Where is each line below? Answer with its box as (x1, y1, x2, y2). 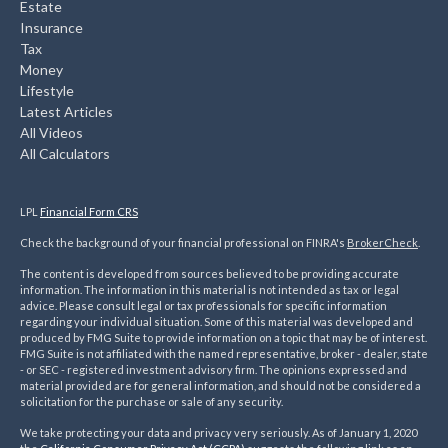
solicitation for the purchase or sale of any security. (20, 394, 283, 408)
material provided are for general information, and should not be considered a (20, 378, 421, 392)
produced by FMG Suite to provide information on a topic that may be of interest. (20, 330, 427, 344)
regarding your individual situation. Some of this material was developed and (20, 314, 413, 328)
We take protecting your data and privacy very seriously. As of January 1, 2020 (20, 425, 417, 439)
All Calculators (20, 144, 110, 162)
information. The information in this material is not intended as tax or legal (20, 282, 399, 296)
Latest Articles (20, 102, 113, 120)
